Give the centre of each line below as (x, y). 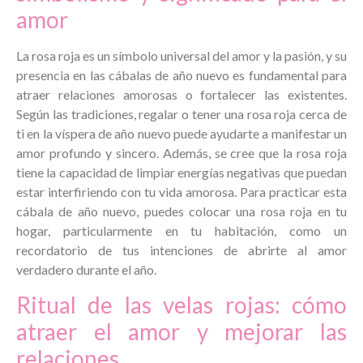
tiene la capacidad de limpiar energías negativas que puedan (181, 173)
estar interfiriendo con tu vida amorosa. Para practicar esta (181, 192)
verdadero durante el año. (86, 270)
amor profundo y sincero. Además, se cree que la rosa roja (181, 153)
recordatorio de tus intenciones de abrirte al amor (181, 250)
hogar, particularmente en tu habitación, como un (181, 231)
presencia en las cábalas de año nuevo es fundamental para (181, 75)
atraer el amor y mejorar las (181, 331)
